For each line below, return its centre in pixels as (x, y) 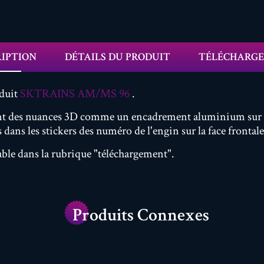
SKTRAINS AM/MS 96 (75, 94)
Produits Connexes (141, 215)
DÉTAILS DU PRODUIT (118, 57)
